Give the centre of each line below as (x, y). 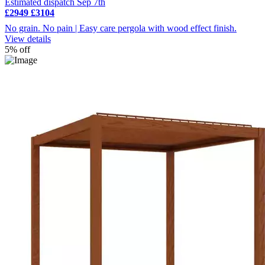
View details (28, 38)
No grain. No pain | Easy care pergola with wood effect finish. (121, 28)
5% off (17, 49)
